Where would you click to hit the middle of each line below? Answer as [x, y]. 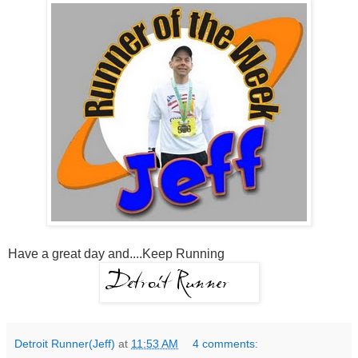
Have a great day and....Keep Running [116, 253]
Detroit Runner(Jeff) [65, 343]
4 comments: [226, 343]
